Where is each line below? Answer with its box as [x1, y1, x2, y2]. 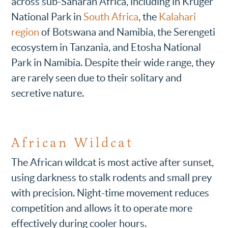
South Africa [83, 11, 139, 22]
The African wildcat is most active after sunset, [11, 156, 214, 168]
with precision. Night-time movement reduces [11, 187, 210, 198]
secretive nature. [11, 87, 84, 99]
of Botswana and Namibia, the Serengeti [39, 26, 216, 38]
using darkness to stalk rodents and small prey [11, 172, 212, 183]
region [11, 26, 40, 38]
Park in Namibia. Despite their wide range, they [11, 56, 215, 68]
